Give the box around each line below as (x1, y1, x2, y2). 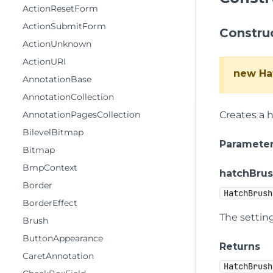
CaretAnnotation (23, 250, 94, 261)
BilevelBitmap (23, 127, 83, 138)
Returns (219, 241, 261, 252)
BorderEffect (23, 197, 77, 208)
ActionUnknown (23, 38, 91, 49)
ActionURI (23, 56, 66, 67)
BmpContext (23, 162, 77, 173)
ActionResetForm (23, 3, 98, 14)
